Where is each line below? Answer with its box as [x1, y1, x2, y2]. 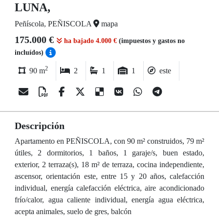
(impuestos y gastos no [119, 37, 185, 44]
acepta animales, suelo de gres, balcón [15, 207, 131, 216]
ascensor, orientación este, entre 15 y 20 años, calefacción [15, 172, 204, 180]
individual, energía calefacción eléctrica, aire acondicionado [15, 184, 204, 192]
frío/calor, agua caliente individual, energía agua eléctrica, [15, 196, 204, 204]
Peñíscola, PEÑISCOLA [15, 20, 93, 28]
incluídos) [15, 49, 45, 56]
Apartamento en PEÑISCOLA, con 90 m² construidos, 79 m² [15, 137, 204, 145]
